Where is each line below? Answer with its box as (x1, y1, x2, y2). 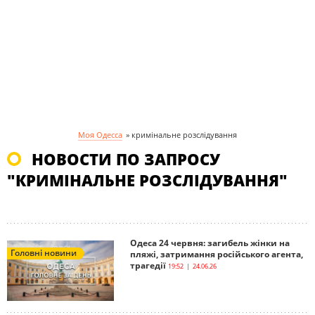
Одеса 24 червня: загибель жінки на (130, 237, 290, 249)
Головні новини (11, 247, 77, 259)
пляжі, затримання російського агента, (130, 248, 303, 260)
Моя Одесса (78, 129, 122, 140)
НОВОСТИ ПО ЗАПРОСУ (32, 148, 220, 169)
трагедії (130, 259, 166, 271)
